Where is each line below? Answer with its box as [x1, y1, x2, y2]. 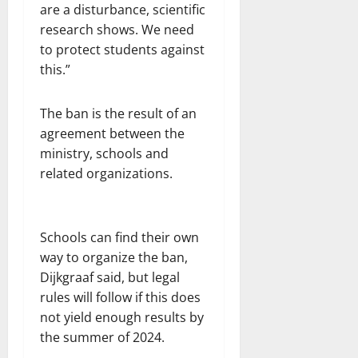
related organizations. [40, 165, 173, 182]
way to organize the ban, [40, 249, 188, 266]
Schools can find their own [40, 229, 199, 246]
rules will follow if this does [40, 288, 201, 306]
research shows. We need [40, 21, 194, 38]
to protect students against [40, 41, 205, 58]
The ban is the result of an [40, 105, 197, 122]
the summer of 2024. [40, 328, 165, 346]
